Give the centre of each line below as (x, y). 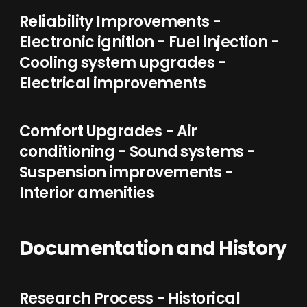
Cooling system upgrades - (123, 63)
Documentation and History (153, 248)
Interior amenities (87, 193)
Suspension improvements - (126, 172)
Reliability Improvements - (120, 22)
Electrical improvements (113, 83)
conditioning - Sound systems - (137, 152)
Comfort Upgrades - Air (108, 131)
